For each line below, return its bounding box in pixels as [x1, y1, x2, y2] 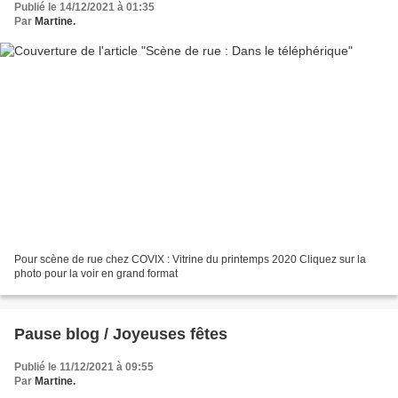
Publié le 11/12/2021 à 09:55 [14, 360, 154, 373]
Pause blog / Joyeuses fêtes [14, 324, 227, 343]
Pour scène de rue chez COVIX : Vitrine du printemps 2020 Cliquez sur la [14, 252, 366, 266]
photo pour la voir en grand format [44, 267, 178, 280]
